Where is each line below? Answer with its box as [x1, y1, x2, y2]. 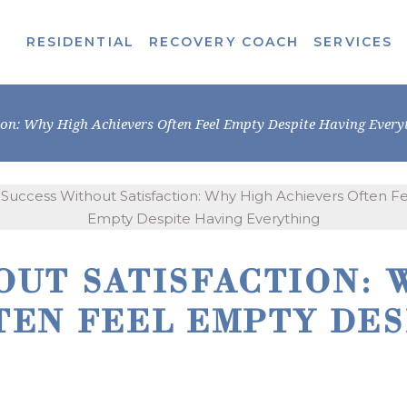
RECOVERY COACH [148, 34, 300, 50]
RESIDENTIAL [25, 34, 134, 50]
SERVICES [313, 34, 393, 50]
